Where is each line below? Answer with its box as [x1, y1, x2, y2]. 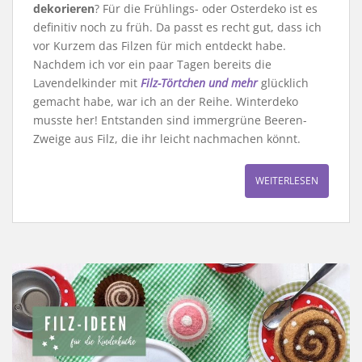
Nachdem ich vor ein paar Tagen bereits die [33, 57, 271, 72]
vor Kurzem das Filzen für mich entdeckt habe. [33, 38, 286, 53]
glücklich [258, 75, 309, 90]
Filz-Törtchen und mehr [141, 75, 258, 90]
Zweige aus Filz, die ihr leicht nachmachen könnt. [33, 131, 301, 146]
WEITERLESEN [255, 174, 318, 187]
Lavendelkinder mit [33, 75, 141, 90]
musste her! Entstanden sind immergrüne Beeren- [33, 112, 307, 128]
